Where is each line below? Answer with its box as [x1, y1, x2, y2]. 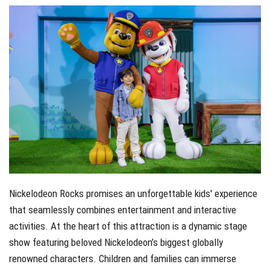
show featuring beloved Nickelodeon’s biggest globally [9, 236, 223, 248]
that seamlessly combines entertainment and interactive [9, 203, 236, 216]
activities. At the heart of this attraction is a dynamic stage [9, 219, 247, 232]
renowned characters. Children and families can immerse [9, 252, 236, 265]
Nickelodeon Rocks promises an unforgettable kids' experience [9, 187, 257, 199]
